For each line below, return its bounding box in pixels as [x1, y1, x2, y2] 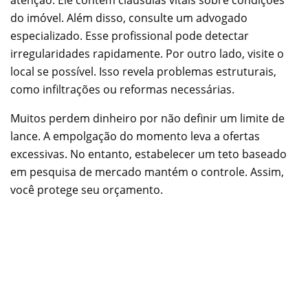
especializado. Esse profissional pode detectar [10, 28, 249, 44]
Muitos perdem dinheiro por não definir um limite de [10, 111, 285, 126]
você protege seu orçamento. [10, 182, 163, 198]
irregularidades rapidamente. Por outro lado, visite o [10, 46, 284, 62]
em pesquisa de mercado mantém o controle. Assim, [10, 164, 284, 180]
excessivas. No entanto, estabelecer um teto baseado [10, 146, 287, 162]
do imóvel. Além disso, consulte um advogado [10, 10, 247, 26]
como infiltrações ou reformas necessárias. [10, 82, 234, 98]
